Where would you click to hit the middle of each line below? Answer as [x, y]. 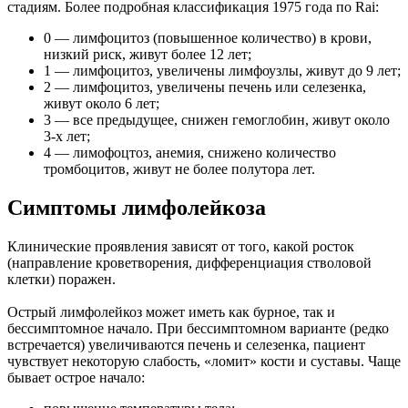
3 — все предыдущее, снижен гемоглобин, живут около [217, 119]
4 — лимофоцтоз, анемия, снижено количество [190, 152]
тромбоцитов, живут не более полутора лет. [179, 168]
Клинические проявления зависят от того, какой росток [181, 246]
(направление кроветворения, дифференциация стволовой [189, 262]
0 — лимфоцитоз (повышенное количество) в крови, [208, 37]
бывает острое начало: [76, 377]
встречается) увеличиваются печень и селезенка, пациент [186, 344]
